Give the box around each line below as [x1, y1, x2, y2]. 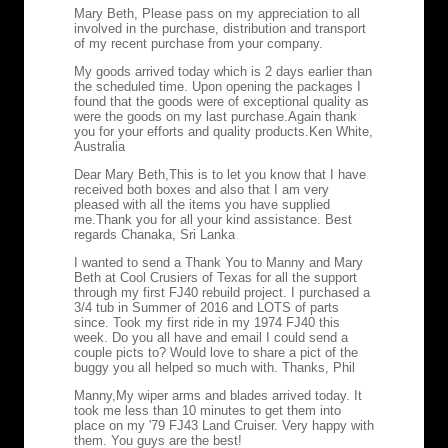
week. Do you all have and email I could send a [74, 329, 348, 345]
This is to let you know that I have [169, 166, 366, 182]
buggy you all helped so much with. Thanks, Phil [74, 359, 355, 375]
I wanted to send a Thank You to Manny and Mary [74, 254, 363, 270]
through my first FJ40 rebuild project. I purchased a [74, 284, 370, 300]
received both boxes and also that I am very [74, 181, 329, 197]
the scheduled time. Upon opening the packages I [74, 78, 361, 94]
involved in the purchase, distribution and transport [74, 20, 366, 36]
